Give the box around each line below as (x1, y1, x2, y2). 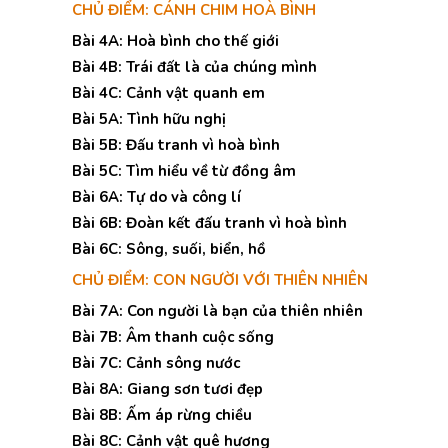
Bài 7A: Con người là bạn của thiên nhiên (72, 301, 363, 321)
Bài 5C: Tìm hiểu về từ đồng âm (72, 161, 296, 181)
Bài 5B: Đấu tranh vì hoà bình (72, 135, 280, 155)
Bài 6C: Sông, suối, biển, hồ (72, 239, 266, 259)
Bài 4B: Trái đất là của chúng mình (72, 57, 317, 77)
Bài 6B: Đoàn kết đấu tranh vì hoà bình (72, 213, 347, 233)
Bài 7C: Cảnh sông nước (72, 353, 240, 373)
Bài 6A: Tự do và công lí (72, 187, 241, 207)
